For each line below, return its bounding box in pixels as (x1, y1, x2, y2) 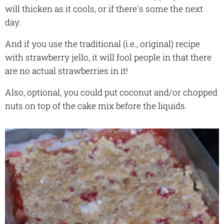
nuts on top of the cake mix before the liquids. (5, 100, 189, 112)
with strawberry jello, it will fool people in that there (5, 51, 211, 63)
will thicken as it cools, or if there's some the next (5, 3, 203, 15)
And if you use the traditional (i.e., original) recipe (5, 38, 200, 50)
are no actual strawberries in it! (5, 65, 128, 77)
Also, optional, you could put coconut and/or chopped (5, 86, 217, 98)
